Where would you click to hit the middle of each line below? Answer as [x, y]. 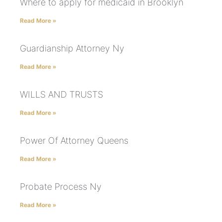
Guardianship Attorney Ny [72, 49]
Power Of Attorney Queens [74, 141]
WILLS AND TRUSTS [61, 95]
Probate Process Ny [61, 187]
